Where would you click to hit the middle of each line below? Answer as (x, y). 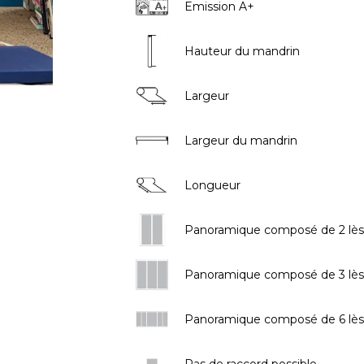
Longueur (212, 185)
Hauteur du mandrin (242, 51)
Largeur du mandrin (240, 140)
